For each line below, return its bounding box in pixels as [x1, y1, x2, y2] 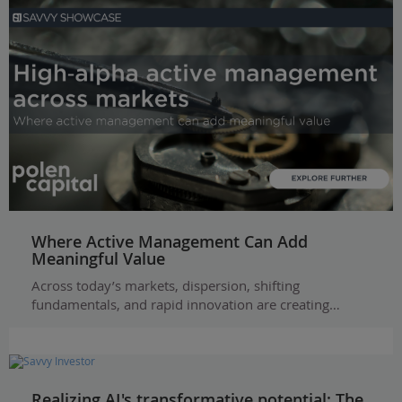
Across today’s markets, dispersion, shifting [31, 275, 300, 294]
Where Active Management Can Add [31, 230, 308, 252]
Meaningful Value [31, 247, 165, 269]
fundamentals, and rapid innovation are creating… [31, 294, 340, 313]
